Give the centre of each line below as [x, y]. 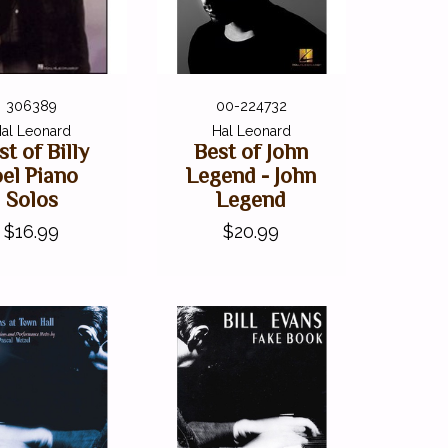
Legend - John [251, 175]
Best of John [251, 151]
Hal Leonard [251, 130]
